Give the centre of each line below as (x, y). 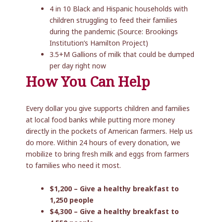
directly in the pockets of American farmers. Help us (110, 131)
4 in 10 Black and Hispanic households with (119, 9)
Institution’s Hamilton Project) (99, 43)
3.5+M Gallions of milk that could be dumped (122, 55)
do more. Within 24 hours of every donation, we (103, 143)
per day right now (78, 66)
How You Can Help (88, 82)
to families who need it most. (74, 166)
